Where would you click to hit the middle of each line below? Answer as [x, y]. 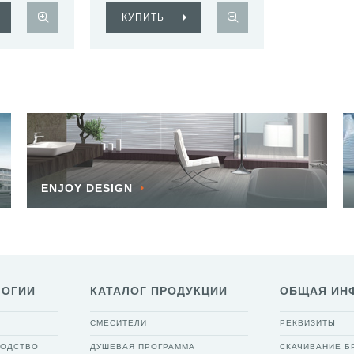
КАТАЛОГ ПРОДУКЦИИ [159, 291]
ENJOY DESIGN [87, 188]
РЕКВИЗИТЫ [308, 323]
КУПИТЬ [143, 17]
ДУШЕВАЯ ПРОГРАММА [143, 346]
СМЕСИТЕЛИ [119, 323]
